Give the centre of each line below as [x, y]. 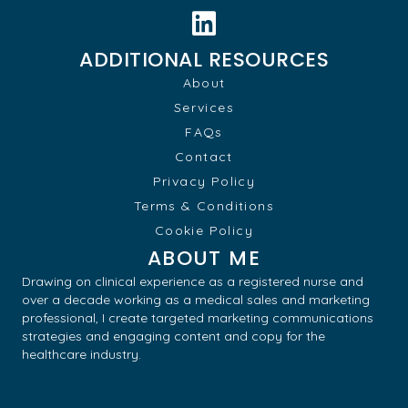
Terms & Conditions [204, 205]
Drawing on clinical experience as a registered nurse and [193, 281]
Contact [204, 156]
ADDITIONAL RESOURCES [204, 59]
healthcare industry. [82, 354]
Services [204, 107]
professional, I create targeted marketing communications [198, 317]
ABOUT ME [204, 258]
